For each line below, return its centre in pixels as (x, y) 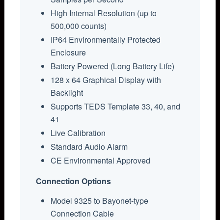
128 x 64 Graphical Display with (106, 80)
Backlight (67, 93)
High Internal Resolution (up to (104, 13)
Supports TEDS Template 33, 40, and (116, 107)
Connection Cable (82, 213)
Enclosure (69, 53)
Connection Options (74, 181)
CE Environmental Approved (101, 161)
